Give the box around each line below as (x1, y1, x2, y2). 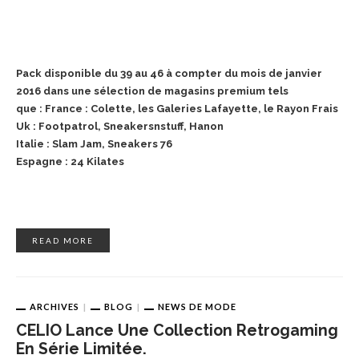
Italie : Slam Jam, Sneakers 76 (16, 137, 172, 150)
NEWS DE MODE (158, 301, 236, 312)
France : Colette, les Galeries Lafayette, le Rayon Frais (45, 102, 338, 115)
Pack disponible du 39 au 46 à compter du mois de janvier (16, 67, 322, 79)
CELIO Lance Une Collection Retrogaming (16, 321, 338, 341)
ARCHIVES (30, 301, 79, 312)
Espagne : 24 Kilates (16, 155, 124, 167)
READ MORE (32, 235, 94, 245)
